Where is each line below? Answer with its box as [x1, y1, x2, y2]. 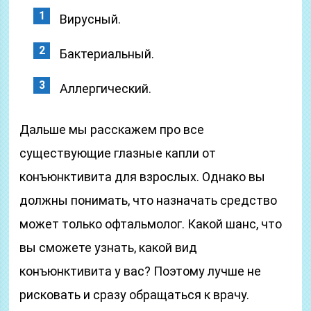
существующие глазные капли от [19, 146, 217, 160]
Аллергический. [60, 81, 152, 96]
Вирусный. [60, 12, 121, 26]
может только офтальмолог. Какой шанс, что [19, 217, 283, 231]
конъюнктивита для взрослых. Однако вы [19, 169, 266, 184]
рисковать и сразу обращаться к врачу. [19, 287, 250, 302]
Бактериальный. [60, 47, 155, 61]
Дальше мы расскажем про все [19, 122, 205, 137]
